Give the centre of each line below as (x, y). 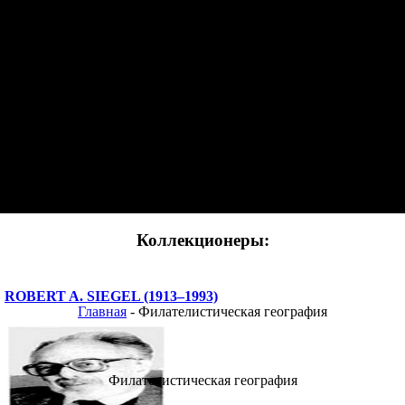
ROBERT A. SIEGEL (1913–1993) (111, 296)
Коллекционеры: (202, 240)
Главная (102, 311)
